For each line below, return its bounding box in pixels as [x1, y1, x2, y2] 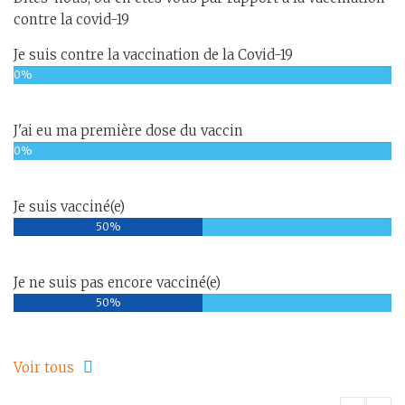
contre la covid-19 [14, 11, 129, 29]
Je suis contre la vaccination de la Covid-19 [14, 46, 293, 64]
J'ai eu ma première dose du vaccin [14, 122, 243, 140]
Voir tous [14, 359, 74, 377]
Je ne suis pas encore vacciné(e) [14, 274, 221, 292]
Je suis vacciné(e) [14, 198, 125, 216]
